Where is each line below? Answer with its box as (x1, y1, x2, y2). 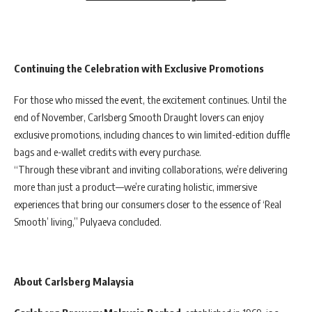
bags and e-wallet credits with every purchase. (14, 146, 201, 159)
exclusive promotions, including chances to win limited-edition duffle (14, 128, 290, 141)
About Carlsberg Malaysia (14, 274, 134, 288)
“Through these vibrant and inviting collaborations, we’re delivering (14, 163, 288, 176)
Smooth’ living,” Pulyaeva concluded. (14, 215, 162, 228)
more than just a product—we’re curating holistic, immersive (14, 180, 257, 194)
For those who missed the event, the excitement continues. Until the (14, 93, 286, 107)
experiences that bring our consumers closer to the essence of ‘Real (14, 198, 281, 211)
